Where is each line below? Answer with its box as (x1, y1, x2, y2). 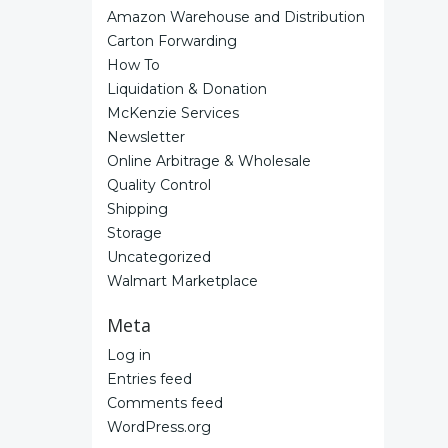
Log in (107, 346, 151, 364)
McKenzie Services (107, 104, 239, 122)
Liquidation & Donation (107, 80, 267, 98)
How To (107, 56, 160, 74)
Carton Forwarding (107, 32, 237, 50)
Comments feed (107, 394, 223, 412)
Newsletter (107, 128, 185, 146)
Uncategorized (107, 248, 211, 266)
